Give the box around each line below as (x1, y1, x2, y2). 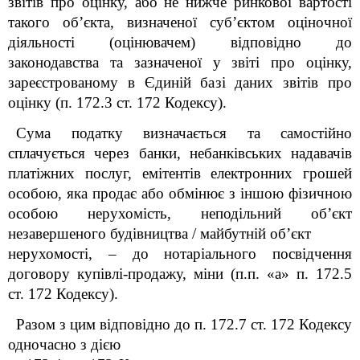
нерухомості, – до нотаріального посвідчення (8, 245, 352, 262)
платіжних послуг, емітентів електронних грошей (8, 165, 352, 182)
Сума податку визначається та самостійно (16, 125, 352, 141)
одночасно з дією (8, 336, 121, 353)
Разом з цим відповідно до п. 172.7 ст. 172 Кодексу (16, 316, 352, 333)
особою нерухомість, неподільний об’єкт (8, 205, 352, 222)
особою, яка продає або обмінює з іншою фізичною (8, 185, 352, 202)
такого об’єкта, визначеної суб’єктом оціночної (8, 14, 352, 31)
